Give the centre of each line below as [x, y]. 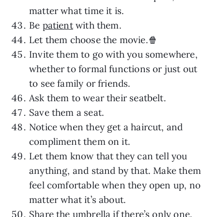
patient [58, 25]
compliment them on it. [80, 141]
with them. [97, 25]
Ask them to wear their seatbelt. [98, 98]
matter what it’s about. [78, 199]
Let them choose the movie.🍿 [93, 39]
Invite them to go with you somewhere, [113, 54]
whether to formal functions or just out [113, 69]
